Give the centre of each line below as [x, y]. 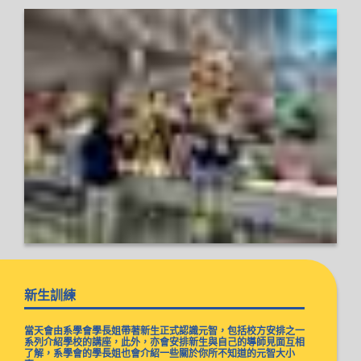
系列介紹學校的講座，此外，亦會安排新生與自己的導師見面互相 [164, 342]
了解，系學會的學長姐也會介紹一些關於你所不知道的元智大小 [160, 354]
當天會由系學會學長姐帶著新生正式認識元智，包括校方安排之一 [164, 331]
